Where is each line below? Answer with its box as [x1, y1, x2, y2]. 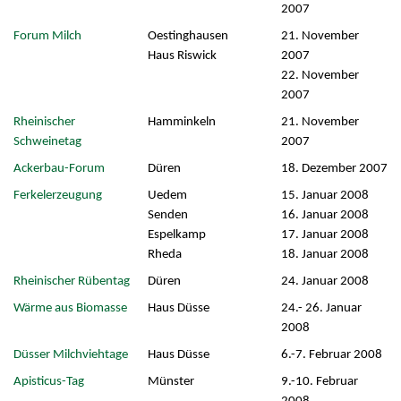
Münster [147, 374, 194, 388]
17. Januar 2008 [280, 227, 369, 242]
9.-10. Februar [280, 374, 358, 388]
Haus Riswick [147, 48, 217, 63]
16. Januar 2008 [280, 208, 369, 222]
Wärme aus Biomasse [13, 301, 127, 315]
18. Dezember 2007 [280, 161, 388, 175]
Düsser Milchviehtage [13, 347, 128, 362]
